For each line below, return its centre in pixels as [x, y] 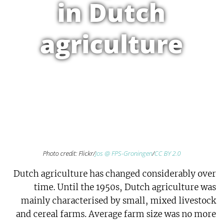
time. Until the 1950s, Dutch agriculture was [125, 187]
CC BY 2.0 [167, 154]
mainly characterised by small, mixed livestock [119, 201]
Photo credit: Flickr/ [69, 154]
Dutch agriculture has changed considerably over [115, 174]
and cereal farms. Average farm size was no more [116, 214]
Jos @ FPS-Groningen [123, 154]
